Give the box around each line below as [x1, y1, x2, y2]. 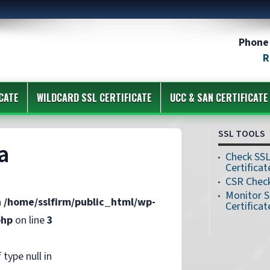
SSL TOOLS [218, 127, 265, 140]
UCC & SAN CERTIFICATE [170, 90, 268, 105]
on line [13, 213, 47, 228]
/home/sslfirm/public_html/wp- [4, 195, 155, 210]
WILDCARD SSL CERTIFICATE [37, 90, 152, 105]
